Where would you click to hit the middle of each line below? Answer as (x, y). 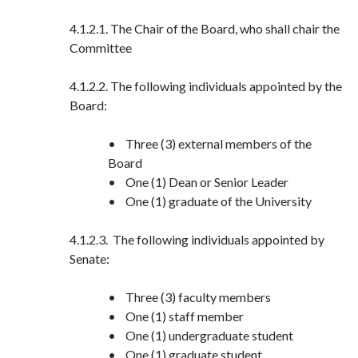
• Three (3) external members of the (210, 143)
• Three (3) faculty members (189, 297)
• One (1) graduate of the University (210, 201)
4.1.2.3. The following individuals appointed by (197, 239)
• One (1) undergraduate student (201, 335)
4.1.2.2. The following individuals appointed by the (206, 86)
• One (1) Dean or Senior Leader (198, 182)
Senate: (89, 259)
